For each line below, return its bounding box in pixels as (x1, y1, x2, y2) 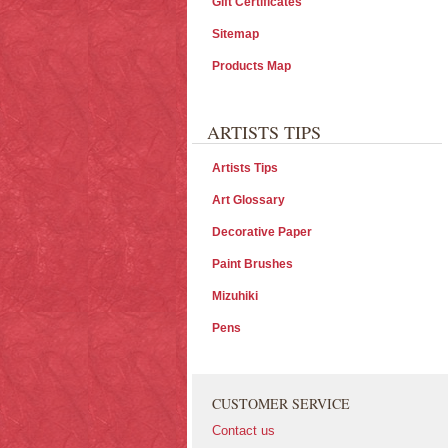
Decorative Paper (212, 225, 312, 239)
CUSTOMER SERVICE (212, 394, 350, 413)
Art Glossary (212, 193, 285, 207)
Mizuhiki (212, 289, 258, 303)
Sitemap (212, 27, 259, 41)
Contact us (212, 423, 275, 438)
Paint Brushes (212, 257, 293, 271)
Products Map (212, 59, 291, 73)
